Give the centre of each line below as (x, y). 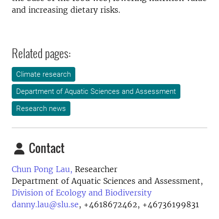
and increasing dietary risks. (66, 10)
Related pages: (41, 53)
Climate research (44, 74)
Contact (45, 148)
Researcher (95, 169)
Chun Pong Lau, (42, 169)
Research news (41, 109)
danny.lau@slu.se (45, 204)
